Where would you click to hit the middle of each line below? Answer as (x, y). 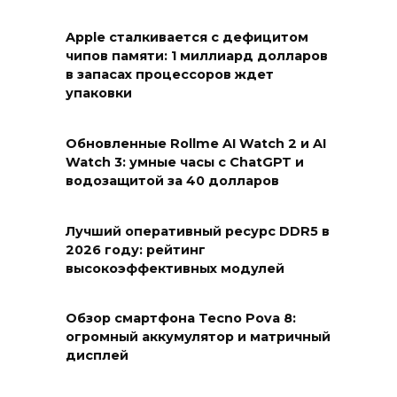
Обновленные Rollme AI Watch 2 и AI (196, 144)
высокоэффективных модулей (175, 268)
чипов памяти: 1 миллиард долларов (197, 56)
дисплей (97, 356)
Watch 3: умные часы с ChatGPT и (185, 163)
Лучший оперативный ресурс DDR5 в (198, 231)
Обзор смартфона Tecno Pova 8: (181, 319)
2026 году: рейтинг (136, 249)
